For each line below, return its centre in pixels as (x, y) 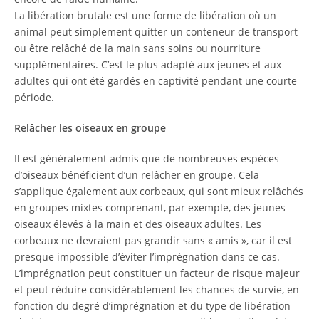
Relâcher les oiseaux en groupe (90, 128)
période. (34, 97)
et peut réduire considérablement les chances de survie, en (157, 289)
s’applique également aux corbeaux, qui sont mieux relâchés (159, 191)
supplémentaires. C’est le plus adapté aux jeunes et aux (148, 64)
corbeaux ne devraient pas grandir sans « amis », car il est (153, 240)
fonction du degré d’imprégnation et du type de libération (152, 306)
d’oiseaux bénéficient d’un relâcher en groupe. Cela (137, 175)
